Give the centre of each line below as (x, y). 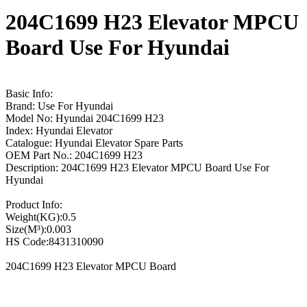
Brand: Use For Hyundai (59, 106)
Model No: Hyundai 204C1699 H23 (85, 118)
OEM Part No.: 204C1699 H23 (74, 155)
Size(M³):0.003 (38, 229)
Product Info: (34, 204)
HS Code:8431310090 (54, 241)
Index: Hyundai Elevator (59, 130)
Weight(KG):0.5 (41, 217)
